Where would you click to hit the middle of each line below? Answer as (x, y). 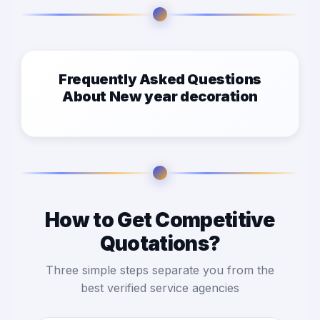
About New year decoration (160, 97)
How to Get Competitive (160, 220)
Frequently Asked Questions (160, 80)
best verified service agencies (160, 288)
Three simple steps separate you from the (160, 270)
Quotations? (160, 244)
